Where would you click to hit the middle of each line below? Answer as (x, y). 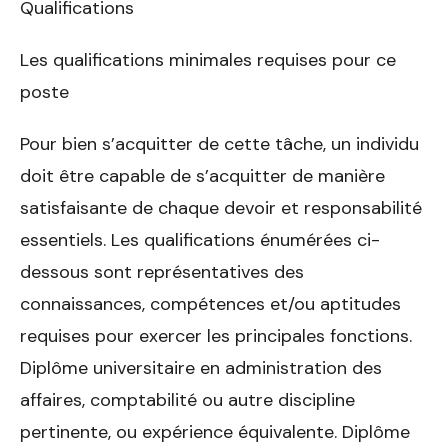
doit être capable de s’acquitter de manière (202, 175)
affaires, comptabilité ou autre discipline (187, 399)
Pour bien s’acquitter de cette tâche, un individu (219, 143)
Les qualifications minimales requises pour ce (208, 59)
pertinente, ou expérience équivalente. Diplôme (215, 431)
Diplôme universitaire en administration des (201, 367)
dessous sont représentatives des (162, 271)
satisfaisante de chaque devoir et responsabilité (221, 207)
